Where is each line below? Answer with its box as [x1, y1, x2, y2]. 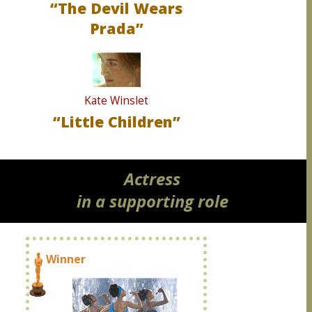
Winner [46, 251, 86, 267]
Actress [124, 168, 180, 190]
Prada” [89, 18, 143, 38]
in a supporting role [76, 190, 228, 212]
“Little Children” [52, 111, 180, 132]
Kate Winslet [84, 93, 148, 108]
